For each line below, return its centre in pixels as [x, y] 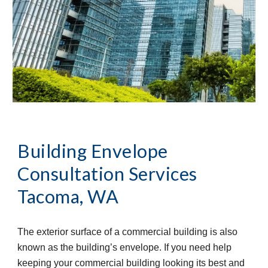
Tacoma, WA [68, 197]
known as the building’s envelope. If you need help [125, 248]
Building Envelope [93, 151]
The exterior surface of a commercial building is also [128, 232]
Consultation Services [107, 174]
